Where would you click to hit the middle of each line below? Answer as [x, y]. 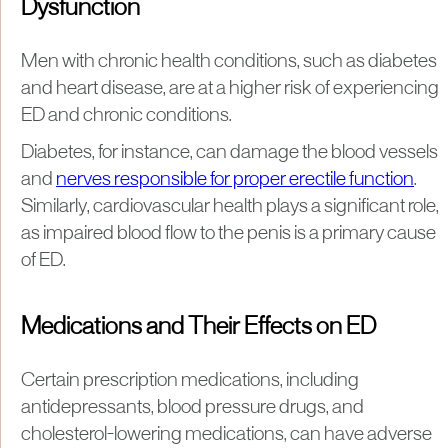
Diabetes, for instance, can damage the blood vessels [229, 152]
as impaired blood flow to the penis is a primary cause [228, 233]
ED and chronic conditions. [128, 115]
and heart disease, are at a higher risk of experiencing [230, 88]
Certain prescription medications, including [190, 380]
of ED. [43, 260]
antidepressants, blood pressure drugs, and [192, 407]
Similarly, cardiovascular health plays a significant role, [230, 206]
